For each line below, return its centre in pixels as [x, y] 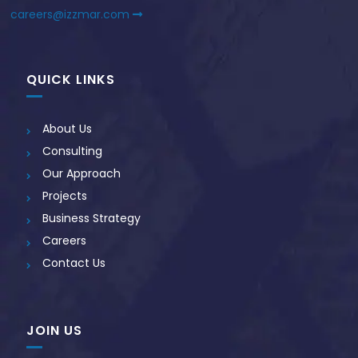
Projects [65, 196]
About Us [68, 129]
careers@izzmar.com [72, 15]
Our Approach [82, 174]
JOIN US [55, 331]
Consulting [73, 151]
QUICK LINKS [71, 80]
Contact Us [74, 263]
